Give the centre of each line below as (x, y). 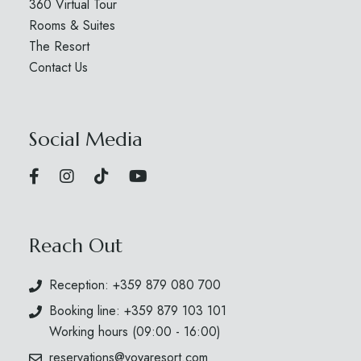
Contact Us (58, 68)
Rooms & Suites (72, 26)
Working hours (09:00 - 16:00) (135, 332)
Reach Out (75, 246)
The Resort (59, 47)
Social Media (85, 140)
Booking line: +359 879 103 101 (137, 311)
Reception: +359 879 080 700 (135, 285)
